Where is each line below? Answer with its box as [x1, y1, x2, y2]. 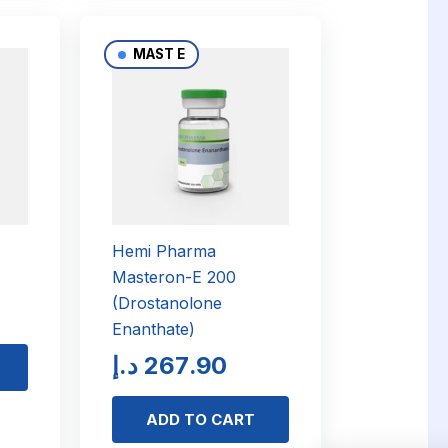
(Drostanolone [111, 292, 222, 313]
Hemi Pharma [111, 240, 216, 261]
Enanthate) [111, 318, 195, 339]
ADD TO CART [146, 409, 255, 429]
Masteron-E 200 [111, 266, 236, 287]
